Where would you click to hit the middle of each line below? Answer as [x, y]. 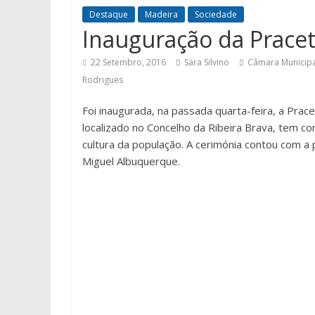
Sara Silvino [207, 62]
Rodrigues [103, 80]
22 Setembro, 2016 [128, 62]
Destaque [109, 14]
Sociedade [216, 14]
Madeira [161, 14]
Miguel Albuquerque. [131, 161]
